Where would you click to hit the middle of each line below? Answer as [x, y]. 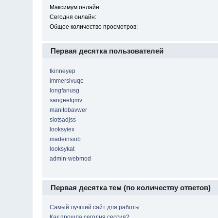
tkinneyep [63, 71]
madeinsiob [65, 139]
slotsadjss [63, 119]
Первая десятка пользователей [107, 51]
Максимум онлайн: [75, 8]
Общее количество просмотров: [94, 27]
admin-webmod [71, 158]
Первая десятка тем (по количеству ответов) [131, 187]
